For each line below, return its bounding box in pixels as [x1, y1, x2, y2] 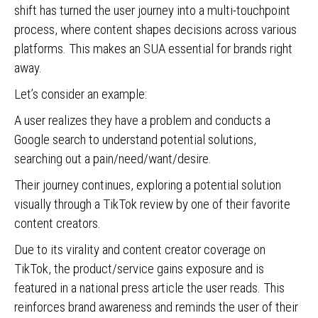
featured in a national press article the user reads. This [14, 280, 285, 296]
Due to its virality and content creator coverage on [14, 241, 265, 258]
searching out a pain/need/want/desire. [14, 150, 212, 167]
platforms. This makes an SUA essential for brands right [14, 40, 292, 57]
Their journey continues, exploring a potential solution [14, 177, 281, 193]
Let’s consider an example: [14, 86, 150, 102]
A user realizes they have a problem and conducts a [14, 112, 270, 128]
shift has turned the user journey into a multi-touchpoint [14, 2, 290, 18]
